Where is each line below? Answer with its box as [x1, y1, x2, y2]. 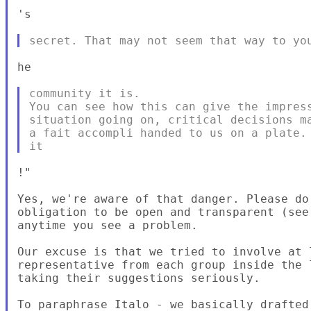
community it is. [28, 86, 140, 100]
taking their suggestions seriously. [17, 271, 260, 285]
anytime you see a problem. [17, 218, 198, 232]
